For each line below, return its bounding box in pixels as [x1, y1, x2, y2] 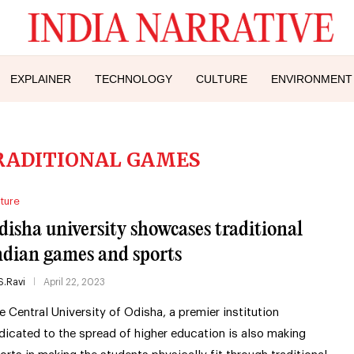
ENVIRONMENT [271, 72, 352, 85]
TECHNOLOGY [95, 72, 172, 85]
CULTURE [196, 72, 247, 85]
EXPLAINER [10, 72, 71, 85]
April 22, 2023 [43, 277, 105, 287]
